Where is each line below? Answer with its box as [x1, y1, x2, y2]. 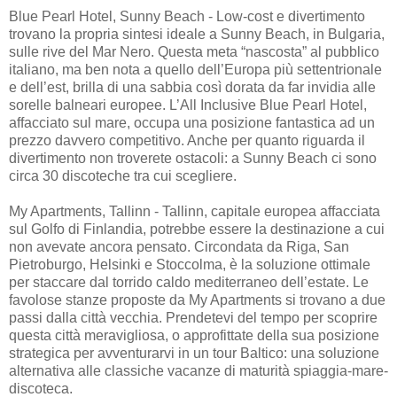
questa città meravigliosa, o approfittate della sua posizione [9, 327, 379, 343]
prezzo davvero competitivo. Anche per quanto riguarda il [9, 132, 365, 148]
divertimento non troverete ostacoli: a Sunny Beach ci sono [9, 150, 377, 166]
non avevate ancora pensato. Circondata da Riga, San [9, 238, 349, 254]
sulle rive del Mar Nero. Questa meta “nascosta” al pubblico [9, 43, 379, 59]
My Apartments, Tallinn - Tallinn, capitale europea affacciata [9, 203, 380, 219]
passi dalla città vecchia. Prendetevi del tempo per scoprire [9, 309, 378, 325]
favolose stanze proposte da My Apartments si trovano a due [9, 292, 385, 307]
